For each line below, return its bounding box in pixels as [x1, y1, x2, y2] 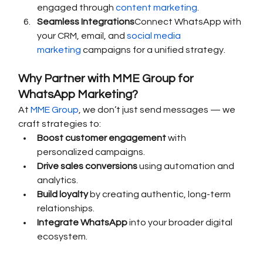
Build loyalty [37, 190, 89, 200]
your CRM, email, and [37, 31, 127, 41]
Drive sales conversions [37, 161, 138, 171]
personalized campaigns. [37, 147, 146, 157]
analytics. [37, 176, 79, 186]
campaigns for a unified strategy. [81, 45, 226, 55]
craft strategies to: [18, 119, 102, 129]
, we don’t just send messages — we [79, 105, 238, 115]
